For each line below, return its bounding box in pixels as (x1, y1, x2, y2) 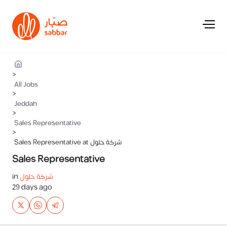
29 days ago (12, 181, 52, 193)
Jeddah (14, 98, 37, 109)
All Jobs (14, 79, 38, 90)
